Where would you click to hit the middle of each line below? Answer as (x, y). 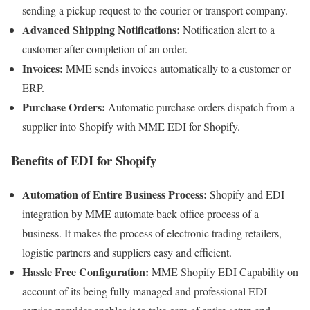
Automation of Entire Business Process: (115, 194)
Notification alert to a (227, 30)
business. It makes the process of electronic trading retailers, (152, 232)
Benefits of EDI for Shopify (84, 160)
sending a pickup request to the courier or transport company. (155, 10)
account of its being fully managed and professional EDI (145, 291)
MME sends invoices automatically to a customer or (177, 69)
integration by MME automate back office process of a (140, 213)
